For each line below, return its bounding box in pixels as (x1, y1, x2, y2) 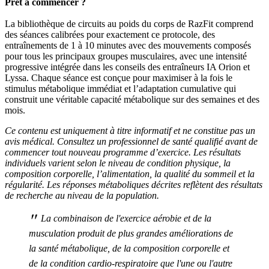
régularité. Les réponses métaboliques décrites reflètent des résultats (5, 179, 262, 190)
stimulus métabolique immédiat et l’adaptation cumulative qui (5, 83, 236, 94)
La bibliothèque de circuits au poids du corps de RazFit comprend (5, 18, 253, 29)
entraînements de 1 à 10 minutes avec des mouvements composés (5, 40, 251, 50)
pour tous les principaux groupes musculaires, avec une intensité (5, 50, 247, 61)
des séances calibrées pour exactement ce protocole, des (5, 29, 215, 40)
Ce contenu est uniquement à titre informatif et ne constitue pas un (5, 125, 255, 136)
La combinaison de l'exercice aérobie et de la (38, 213, 212, 223)
